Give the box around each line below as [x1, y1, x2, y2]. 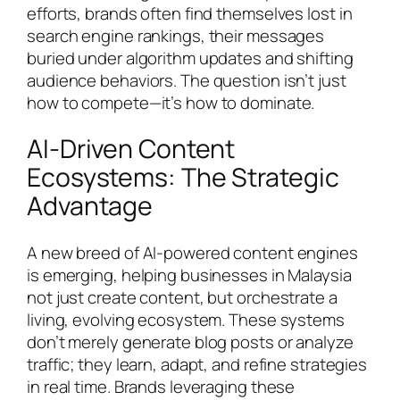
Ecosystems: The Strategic [27, 160, 339, 196]
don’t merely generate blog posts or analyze [27, 329, 354, 354]
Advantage [27, 188, 154, 224]
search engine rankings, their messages [27, 23, 325, 47]
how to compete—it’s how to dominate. [27, 90, 315, 114]
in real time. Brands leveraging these [27, 374, 296, 398]
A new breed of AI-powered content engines [27, 240, 358, 264]
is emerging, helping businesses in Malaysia [27, 262, 352, 287]
